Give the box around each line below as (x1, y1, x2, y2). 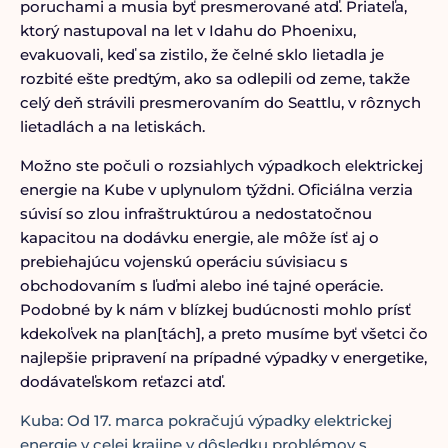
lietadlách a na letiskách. (19, 117, 205, 136)
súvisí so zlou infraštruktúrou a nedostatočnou (19, 204, 372, 223)
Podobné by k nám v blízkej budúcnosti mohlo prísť (19, 300, 411, 319)
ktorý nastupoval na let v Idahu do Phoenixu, (19, 21, 356, 40)
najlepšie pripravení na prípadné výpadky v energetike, (19, 348, 427, 367)
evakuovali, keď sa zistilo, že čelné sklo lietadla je (19, 45, 384, 64)
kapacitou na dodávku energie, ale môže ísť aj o (19, 228, 379, 247)
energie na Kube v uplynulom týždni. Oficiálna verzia (19, 180, 413, 199)
